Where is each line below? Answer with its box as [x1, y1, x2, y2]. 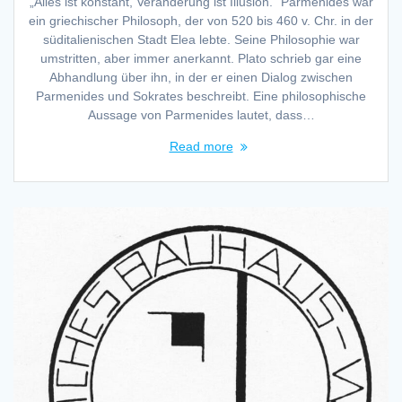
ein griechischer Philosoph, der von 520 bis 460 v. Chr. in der [29, 13, 373, 29]
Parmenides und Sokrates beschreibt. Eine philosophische [36, 89, 366, 104]
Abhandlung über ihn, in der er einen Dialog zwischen [49, 70, 353, 85]
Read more [169, 139, 233, 154]
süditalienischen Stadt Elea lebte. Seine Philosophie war [42, 32, 360, 48]
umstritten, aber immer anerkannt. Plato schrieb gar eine [40, 51, 362, 66]
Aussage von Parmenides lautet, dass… [87, 108, 315, 123]
